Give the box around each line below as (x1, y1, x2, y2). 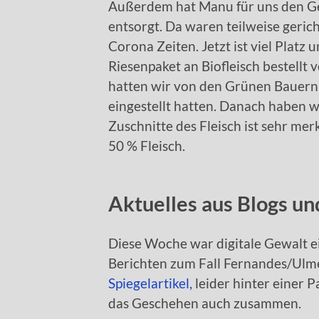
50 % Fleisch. (108, 137, 185, 155)
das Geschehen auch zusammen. (108, 295, 301, 312)
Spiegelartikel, (108, 275, 192, 292)
